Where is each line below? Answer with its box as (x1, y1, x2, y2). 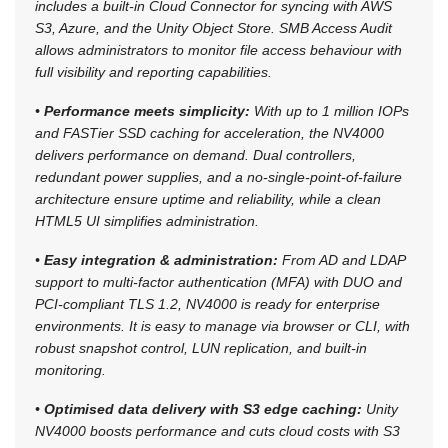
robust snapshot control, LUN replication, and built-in (35, 340, 367, 357)
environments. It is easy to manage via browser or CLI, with (35, 318, 410, 335)
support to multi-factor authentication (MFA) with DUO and (35, 274, 402, 291)
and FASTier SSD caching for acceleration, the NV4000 (35, 125, 384, 142)
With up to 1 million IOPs (250, 103, 409, 120)
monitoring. (35, 362, 106, 379)
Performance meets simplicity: (44, 103, 250, 120)
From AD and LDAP (278, 252, 405, 269)
